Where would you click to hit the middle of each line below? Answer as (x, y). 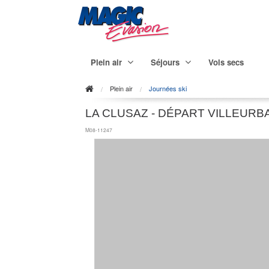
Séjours (165, 62)
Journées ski (168, 88)
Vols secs (226, 62)
